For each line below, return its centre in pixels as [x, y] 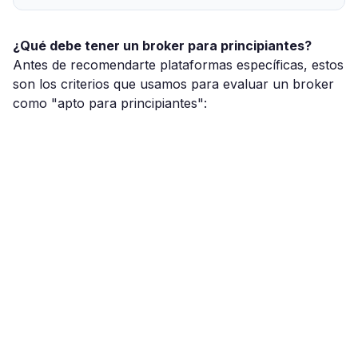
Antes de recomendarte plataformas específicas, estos [178, 65]
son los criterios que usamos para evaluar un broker [173, 84]
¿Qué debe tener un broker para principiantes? [162, 46]
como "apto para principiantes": [110, 103]
